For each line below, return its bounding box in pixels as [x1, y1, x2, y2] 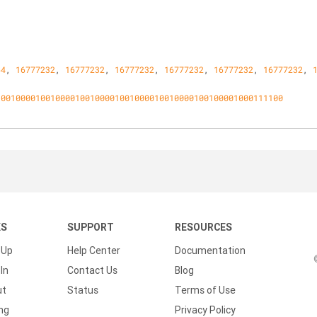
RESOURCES [175, 221, 232, 234]
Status [67, 284, 98, 296]
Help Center [67, 244, 120, 257]
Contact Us [67, 264, 117, 277]
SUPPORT [67, 221, 114, 234]
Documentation [175, 244, 246, 257]
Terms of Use [175, 284, 236, 296]
